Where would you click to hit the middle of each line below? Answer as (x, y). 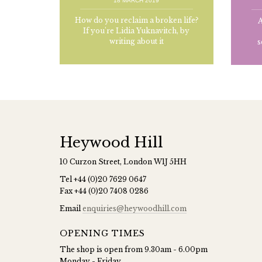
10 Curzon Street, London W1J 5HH (123, 162)
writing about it (136, 42)
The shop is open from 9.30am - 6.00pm (134, 250)
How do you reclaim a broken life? (136, 20)
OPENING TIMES (102, 234)
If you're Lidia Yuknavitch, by (137, 31)
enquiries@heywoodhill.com (135, 209)
